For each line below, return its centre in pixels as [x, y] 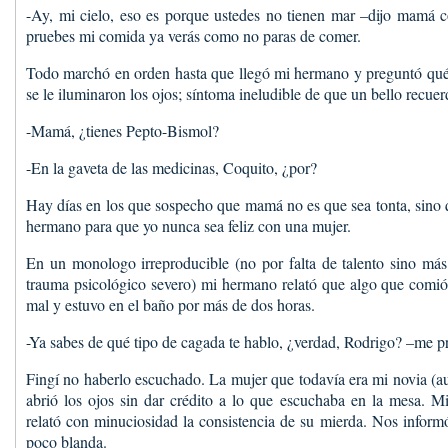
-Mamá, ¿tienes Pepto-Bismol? [122, 130]
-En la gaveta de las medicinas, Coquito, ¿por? [171, 167]
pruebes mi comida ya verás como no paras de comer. [193, 35]
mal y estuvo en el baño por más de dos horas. [170, 304]
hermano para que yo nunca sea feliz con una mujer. [188, 225]
